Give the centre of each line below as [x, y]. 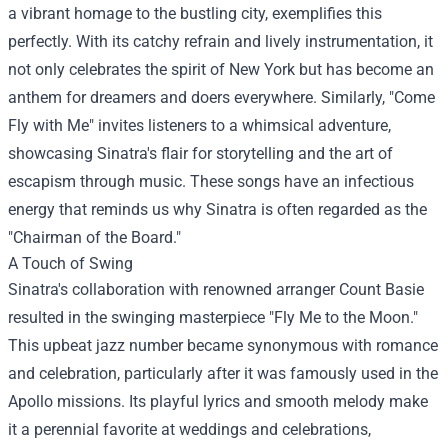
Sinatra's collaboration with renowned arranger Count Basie [216, 289]
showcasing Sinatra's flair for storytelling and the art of [200, 153]
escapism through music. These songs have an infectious [211, 181]
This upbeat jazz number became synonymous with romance [223, 345]
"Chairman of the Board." [94, 237]
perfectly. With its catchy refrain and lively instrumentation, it [220, 41]
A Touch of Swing [70, 263]
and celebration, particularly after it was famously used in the [223, 373]
